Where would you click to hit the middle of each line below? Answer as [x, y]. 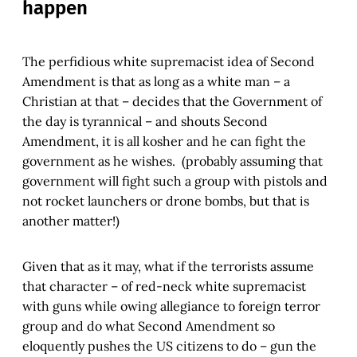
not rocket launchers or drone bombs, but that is [166, 201]
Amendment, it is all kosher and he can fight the [164, 141]
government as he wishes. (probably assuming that [173, 161]
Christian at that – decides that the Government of [172, 102]
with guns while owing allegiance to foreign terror [171, 306]
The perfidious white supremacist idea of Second [169, 62]
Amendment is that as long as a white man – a [156, 82]
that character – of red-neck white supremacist [164, 286]
